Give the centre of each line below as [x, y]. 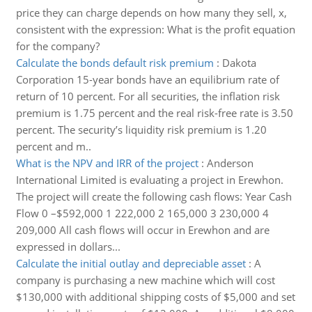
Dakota [239, 63]
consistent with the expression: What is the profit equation [155, 29]
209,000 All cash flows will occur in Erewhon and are [142, 230]
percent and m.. [53, 146]
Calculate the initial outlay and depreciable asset [131, 263]
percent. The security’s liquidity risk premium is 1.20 [141, 130]
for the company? [57, 46]
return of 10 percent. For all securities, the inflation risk [148, 96]
